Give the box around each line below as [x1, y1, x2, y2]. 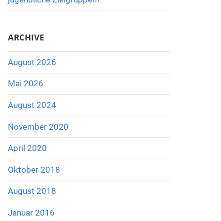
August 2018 [7, 186, 56, 196]
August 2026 [7, 57, 56, 67]
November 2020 [7, 121, 69, 132]
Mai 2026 [7, 78, 43, 89]
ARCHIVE [7, 31, 44, 43]
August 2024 [7, 100, 56, 110]
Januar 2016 [7, 207, 55, 218]
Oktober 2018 [7, 164, 60, 175]
